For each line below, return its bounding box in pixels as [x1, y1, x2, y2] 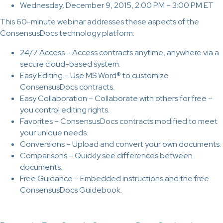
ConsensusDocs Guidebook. [20, 185, 122, 196]
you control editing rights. [20, 105, 110, 115]
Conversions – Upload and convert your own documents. [20, 139, 221, 150]
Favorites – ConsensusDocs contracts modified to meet [20, 116, 218, 127]
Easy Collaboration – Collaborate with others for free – [20, 93, 213, 104]
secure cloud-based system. [20, 59, 120, 70]
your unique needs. [20, 127, 88, 138]
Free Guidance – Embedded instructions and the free [20, 173, 209, 184]
